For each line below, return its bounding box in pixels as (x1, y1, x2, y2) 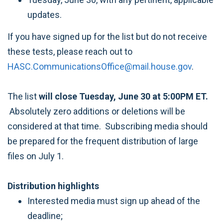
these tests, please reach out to (7, 46, 132, 57)
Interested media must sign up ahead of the (27, 196, 200, 206)
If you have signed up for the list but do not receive (7, 31, 207, 42)
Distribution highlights (7, 181, 99, 191)
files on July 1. (7, 151, 64, 161)
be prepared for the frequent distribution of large (7, 136, 198, 146)
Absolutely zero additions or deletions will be (7, 106, 185, 116)
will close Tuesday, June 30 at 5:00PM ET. (39, 91, 208, 102)
